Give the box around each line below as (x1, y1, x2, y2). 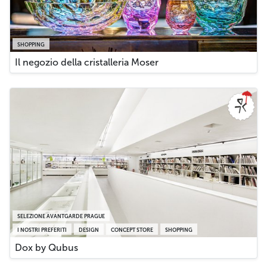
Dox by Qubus (15, 241, 78, 253)
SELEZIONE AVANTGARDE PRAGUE (17, 213, 105, 220)
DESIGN (79, 226, 99, 233)
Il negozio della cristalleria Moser (15, 56, 159, 68)
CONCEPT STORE (111, 226, 153, 233)
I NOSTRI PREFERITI (17, 226, 67, 233)
